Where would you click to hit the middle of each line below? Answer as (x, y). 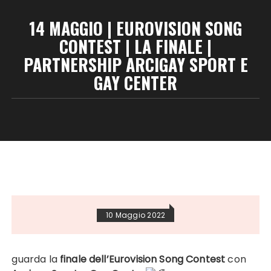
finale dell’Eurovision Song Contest (142, 259)
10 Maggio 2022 (135, 215)
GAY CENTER (135, 83)
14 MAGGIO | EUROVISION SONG (135, 28)
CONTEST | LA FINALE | (135, 46)
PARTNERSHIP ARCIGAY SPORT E (135, 64)
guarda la (36, 259)
